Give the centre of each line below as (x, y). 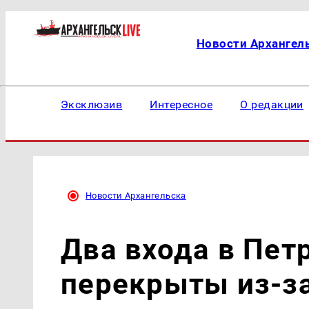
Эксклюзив (92, 104)
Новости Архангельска (136, 196)
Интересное (181, 104)
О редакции (272, 104)
